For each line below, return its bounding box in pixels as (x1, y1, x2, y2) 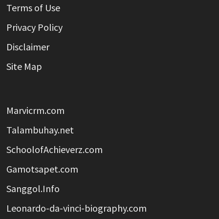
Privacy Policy (6, 21, 63, 33)
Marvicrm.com (6, 104, 65, 116)
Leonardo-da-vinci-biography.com (6, 202, 147, 214)
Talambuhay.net (6, 124, 74, 136)
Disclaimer (6, 41, 49, 53)
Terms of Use (6, 1, 60, 14)
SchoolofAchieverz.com (6, 143, 103, 155)
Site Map (6, 60, 42, 72)
